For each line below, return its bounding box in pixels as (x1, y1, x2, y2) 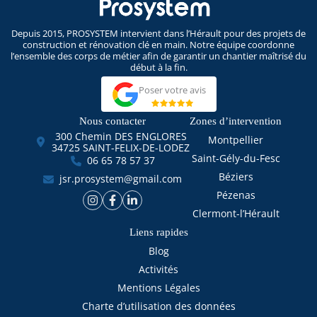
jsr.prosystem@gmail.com (59, 172, 182, 186)
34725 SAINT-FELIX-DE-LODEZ (52, 140, 190, 154)
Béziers (218, 169, 253, 183)
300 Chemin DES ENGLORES (54, 129, 187, 143)
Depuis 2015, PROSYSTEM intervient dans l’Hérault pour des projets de (11, 26, 306, 40)
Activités (139, 262, 178, 276)
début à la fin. (129, 60, 188, 74)
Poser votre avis (138, 83, 206, 96)
